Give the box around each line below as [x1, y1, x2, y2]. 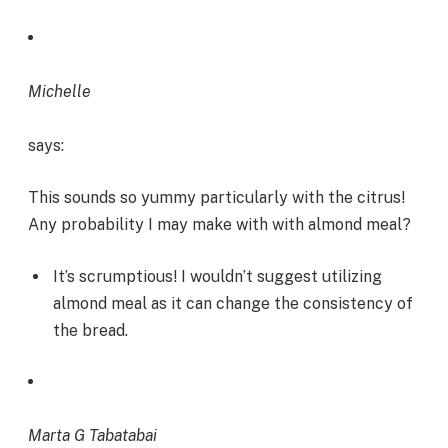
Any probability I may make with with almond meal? [28, 214, 411, 234]
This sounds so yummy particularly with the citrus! [28, 187, 405, 207]
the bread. [53, 320, 128, 340]
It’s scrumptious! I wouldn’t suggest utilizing [53, 266, 382, 286]
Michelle [28, 82, 91, 102]
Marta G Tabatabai [28, 426, 157, 446]
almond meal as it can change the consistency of [53, 293, 413, 313]
